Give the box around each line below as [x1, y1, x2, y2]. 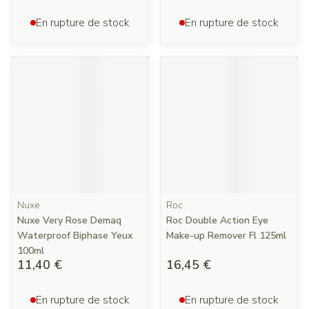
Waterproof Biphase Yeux [17, 229, 132, 242]
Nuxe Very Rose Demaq [17, 214, 121, 227]
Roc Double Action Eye [166, 214, 268, 227]
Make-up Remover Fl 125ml [166, 229, 286, 242]
